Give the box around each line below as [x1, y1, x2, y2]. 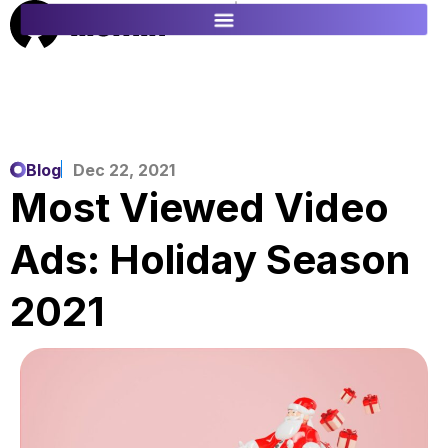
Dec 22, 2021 [73, 160, 175, 180]
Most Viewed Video [10, 183, 389, 232]
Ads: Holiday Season [10, 235, 410, 284]
